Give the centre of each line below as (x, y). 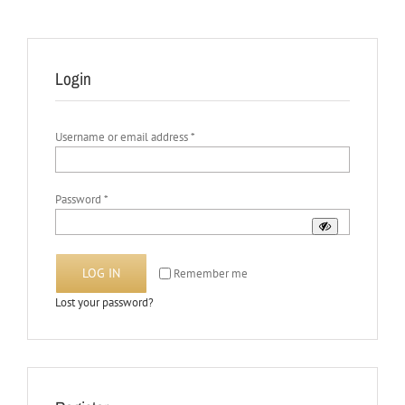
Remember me (211, 273)
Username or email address (123, 137)
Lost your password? (104, 302)
